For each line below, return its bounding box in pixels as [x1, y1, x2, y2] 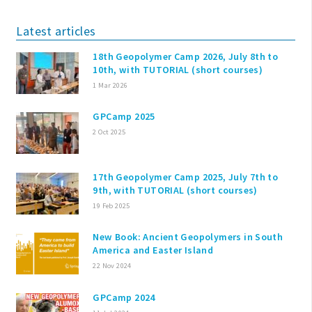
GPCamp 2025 [93, 110, 155, 123]
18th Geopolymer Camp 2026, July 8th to [93, 49, 279, 63]
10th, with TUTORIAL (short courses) [93, 63, 263, 76]
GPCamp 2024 [93, 290, 155, 304]
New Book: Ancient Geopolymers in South [93, 231, 283, 244]
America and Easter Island [93, 244, 214, 257]
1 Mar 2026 [93, 80, 128, 90]
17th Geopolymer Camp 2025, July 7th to [93, 170, 279, 183]
